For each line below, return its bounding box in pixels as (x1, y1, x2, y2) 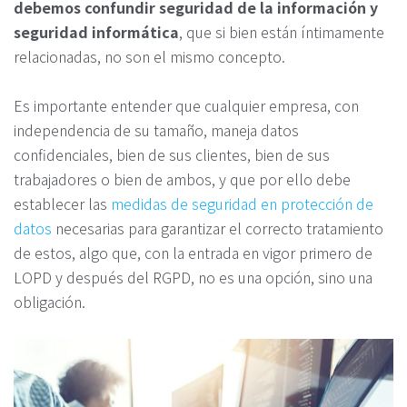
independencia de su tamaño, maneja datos (14, 118, 299, 141)
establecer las (14, 192, 111, 214)
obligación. (14, 290, 85, 313)
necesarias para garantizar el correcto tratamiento (52, 216, 383, 239)
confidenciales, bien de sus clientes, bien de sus (14, 143, 330, 165)
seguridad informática (14, 21, 179, 44)
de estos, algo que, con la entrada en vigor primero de (14, 241, 372, 263)
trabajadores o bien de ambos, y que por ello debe (14, 167, 351, 190)
